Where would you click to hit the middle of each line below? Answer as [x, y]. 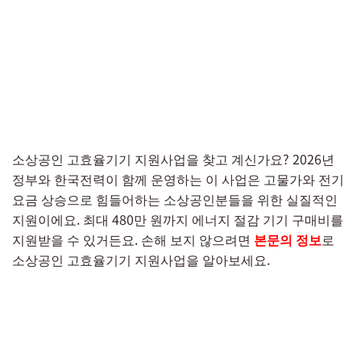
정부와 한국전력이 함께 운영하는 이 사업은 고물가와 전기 [178, 179]
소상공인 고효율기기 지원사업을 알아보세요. [141, 259]
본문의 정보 [288, 239]
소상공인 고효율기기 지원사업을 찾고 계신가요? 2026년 [173, 159]
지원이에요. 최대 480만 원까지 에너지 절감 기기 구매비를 [178, 219]
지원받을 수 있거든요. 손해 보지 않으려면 [133, 239]
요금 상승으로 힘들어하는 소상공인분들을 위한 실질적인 [175, 199]
